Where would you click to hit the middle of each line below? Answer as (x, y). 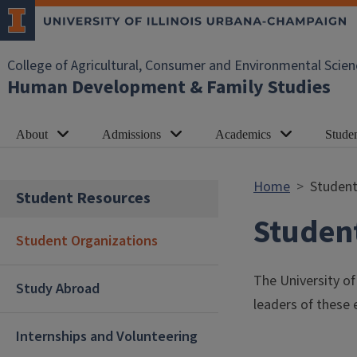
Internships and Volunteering (107, 337)
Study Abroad (58, 289)
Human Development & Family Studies (169, 87)
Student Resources (83, 198)
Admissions (131, 134)
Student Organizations (87, 241)
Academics (243, 134)
